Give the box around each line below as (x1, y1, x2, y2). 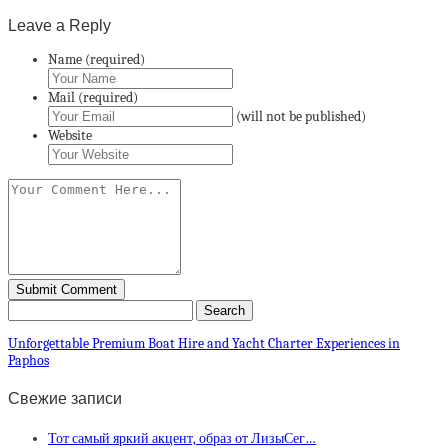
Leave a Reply (8, 15, 111, 34)
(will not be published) (236, 107, 366, 125)
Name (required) (48, 50, 145, 68)
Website (48, 126, 92, 144)
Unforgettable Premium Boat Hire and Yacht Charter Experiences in (8, 334, 400, 352)
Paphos (8, 351, 49, 369)
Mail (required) (48, 88, 138, 106)
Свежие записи (8, 390, 122, 408)
